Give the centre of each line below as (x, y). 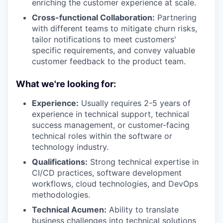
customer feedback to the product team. (109, 61)
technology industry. (70, 147)
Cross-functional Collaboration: (93, 17)
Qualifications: (60, 162)
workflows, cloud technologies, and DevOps (115, 183)
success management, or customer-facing (111, 125)
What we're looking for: (66, 84)
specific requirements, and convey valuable (113, 50)
